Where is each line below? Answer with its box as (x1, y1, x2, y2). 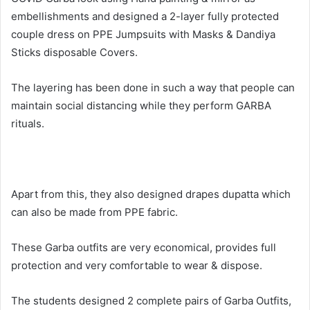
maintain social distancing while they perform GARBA (11, 98, 271, 112)
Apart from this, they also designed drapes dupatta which (11, 187, 291, 201)
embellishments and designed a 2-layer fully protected (11, 9, 279, 23)
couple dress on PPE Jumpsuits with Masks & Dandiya (11, 27, 275, 41)
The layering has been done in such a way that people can (11, 80, 295, 94)
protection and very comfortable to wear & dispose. (11, 258, 262, 272)
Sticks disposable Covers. (11, 45, 138, 59)
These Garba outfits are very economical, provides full (11, 240, 276, 254)
